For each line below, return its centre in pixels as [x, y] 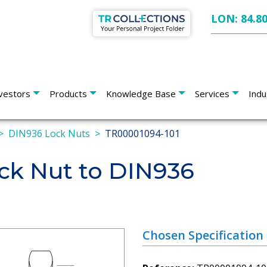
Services [212, 94]
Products [68, 94]
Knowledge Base [141, 94]
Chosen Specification [203, 235]
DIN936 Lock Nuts [49, 133]
